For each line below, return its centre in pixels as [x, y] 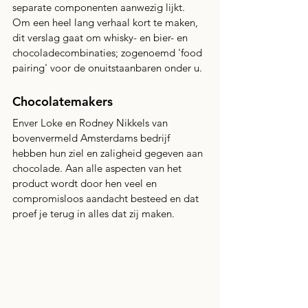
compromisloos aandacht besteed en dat [107, 198]
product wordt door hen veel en [86, 183]
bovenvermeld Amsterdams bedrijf [92, 138]
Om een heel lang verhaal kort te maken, [107, 22]
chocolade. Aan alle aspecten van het [98, 168]
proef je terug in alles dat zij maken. [95, 213]
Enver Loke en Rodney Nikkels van [91, 123]
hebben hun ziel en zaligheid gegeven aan [109, 153]
